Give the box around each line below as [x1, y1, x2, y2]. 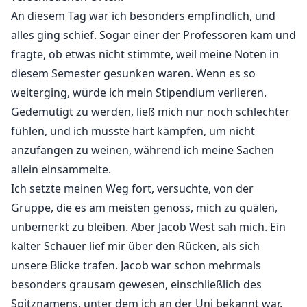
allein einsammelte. [11, 162, 111, 177]
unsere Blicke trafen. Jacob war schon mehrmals [11, 258, 261, 273]
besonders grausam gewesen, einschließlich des [11, 277, 262, 293]
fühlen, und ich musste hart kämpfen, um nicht [11, 123, 255, 139]
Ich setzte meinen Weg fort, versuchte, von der [11, 181, 254, 197]
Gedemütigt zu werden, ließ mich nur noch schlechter [11, 104, 290, 120]
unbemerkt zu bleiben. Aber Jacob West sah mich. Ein [11, 219, 286, 235]
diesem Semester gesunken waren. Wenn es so [11, 66, 256, 82]
